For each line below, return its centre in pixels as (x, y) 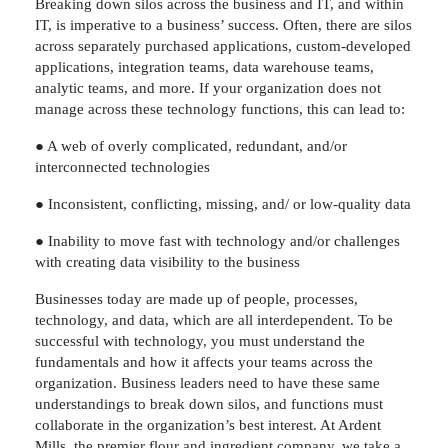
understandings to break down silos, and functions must (209, 403)
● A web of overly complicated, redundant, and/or (191, 145)
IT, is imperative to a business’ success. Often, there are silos (223, 24)
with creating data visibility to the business (167, 261)
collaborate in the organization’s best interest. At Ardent (208, 424)
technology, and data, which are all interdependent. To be (214, 319)
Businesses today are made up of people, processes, (196, 298)
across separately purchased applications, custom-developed (223, 45)
